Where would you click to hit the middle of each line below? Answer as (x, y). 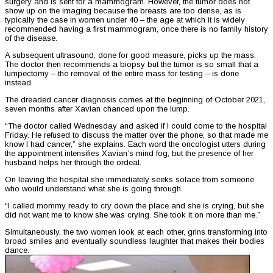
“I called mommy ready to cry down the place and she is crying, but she (134, 206)
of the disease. (31, 38)
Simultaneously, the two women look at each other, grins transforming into (136, 232)
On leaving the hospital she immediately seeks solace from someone (129, 180)
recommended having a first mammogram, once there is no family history (136, 29)
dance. (17, 250)
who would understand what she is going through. (94, 189)
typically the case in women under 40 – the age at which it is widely (125, 20)
